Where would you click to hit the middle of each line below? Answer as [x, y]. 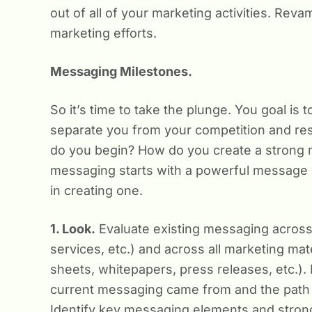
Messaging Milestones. [123, 71]
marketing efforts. [103, 33]
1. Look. [73, 229]
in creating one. [96, 190]
